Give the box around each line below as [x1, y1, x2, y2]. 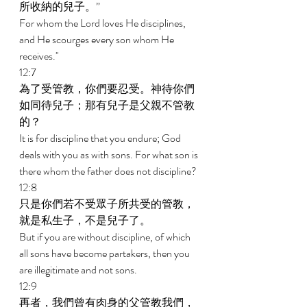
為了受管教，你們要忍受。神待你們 [19, 81, 195, 97]
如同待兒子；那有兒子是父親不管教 [19, 97, 195, 113]
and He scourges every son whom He [19, 32, 176, 47]
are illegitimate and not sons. [19, 262, 139, 278]
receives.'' [19, 48, 60, 64]
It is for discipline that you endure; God [19, 130, 183, 146]
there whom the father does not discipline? [19, 163, 199, 179]
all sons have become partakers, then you [19, 245, 192, 261]
